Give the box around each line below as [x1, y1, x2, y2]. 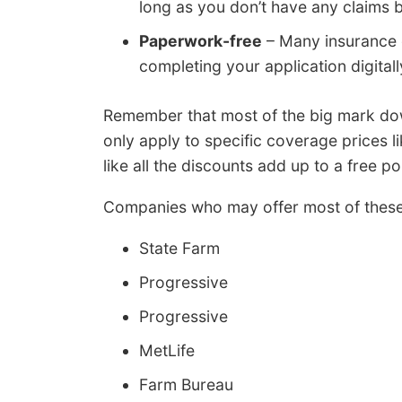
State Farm [139, 238, 220, 258]
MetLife [139, 340, 195, 360]
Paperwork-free [139, 31, 262, 50]
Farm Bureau [139, 374, 233, 394]
